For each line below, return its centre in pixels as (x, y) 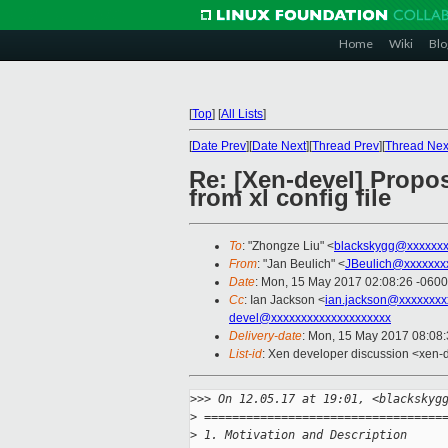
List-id (245, 354)
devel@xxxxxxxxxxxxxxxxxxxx (310, 318)
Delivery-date (265, 336)
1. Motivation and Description (302, 435)
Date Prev (219, 146)
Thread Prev (345, 146)
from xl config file (290, 198)
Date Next (279, 146)
